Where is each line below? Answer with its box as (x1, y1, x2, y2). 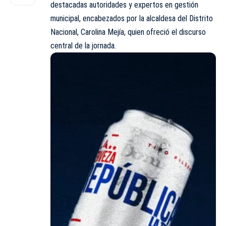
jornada (92, 41, 115, 51)
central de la (50, 41, 92, 51)
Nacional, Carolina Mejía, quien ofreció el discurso (50, 27, 206, 37)
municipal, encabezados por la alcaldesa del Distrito (50, 14, 213, 24)
